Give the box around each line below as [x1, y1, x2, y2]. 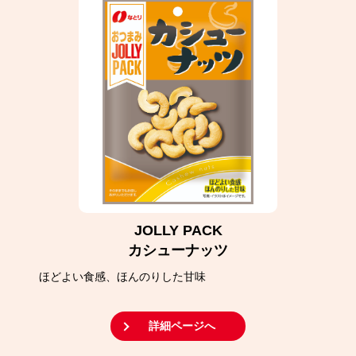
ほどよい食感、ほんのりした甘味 [39, 270, 206, 283]
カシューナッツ [128, 242, 228, 258]
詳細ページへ [149, 319, 215, 332]
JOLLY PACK [133, 222, 222, 238]
